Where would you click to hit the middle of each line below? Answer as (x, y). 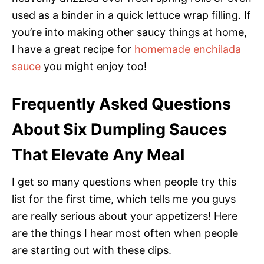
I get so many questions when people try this (124, 181)
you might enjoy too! (94, 66)
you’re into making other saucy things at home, (129, 32)
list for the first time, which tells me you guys (124, 199)
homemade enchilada (188, 49)
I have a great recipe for (73, 49)
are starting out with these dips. (92, 250)
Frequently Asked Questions (121, 104)
